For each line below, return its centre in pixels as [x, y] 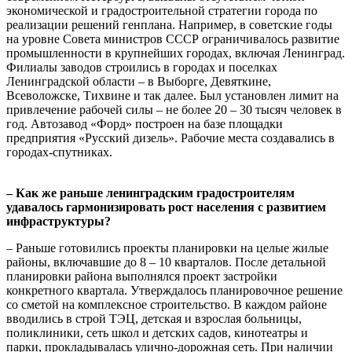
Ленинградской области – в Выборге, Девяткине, [139, 81]
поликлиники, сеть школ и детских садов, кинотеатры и [157, 332]
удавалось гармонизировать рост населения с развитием [166, 207]
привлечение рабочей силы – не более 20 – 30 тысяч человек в [174, 109]
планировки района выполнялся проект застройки [142, 276]
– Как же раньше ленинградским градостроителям [150, 192]
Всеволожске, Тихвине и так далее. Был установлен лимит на [172, 95]
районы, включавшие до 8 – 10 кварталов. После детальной [166, 262]
